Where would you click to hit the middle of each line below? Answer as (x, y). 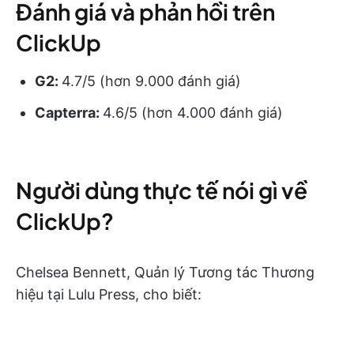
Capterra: (69, 112)
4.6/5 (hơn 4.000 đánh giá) (193, 112)
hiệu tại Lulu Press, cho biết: (109, 294)
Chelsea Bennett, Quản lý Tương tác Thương (165, 272)
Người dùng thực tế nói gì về (162, 190)
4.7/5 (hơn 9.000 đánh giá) (151, 81)
